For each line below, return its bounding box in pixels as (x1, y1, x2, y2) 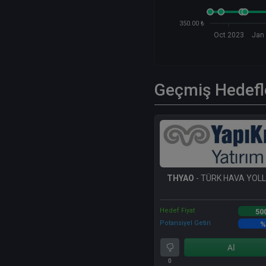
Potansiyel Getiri (160, 219, 211, 227)
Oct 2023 (213, 31, 244, 40)
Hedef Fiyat (160, 207, 195, 215)
